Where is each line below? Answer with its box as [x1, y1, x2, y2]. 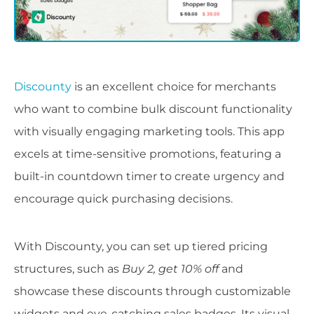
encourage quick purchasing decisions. [14, 192, 233, 206]
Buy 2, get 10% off [122, 262, 219, 276]
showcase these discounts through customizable [14, 285, 291, 299]
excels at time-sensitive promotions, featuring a [14, 147, 281, 161]
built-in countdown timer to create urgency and [14, 170, 285, 184]
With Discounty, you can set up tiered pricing [14, 240, 268, 254]
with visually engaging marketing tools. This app [14, 125, 285, 139]
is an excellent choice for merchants [71, 80, 276, 94]
